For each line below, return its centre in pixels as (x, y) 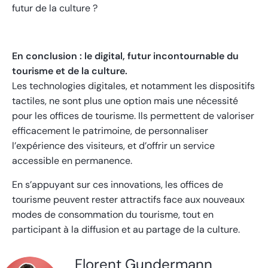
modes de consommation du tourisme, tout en (113, 214)
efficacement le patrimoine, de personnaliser (110, 130)
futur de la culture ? (55, 8)
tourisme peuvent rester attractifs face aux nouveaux (128, 199)
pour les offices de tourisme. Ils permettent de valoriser (133, 115)
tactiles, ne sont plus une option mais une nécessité (125, 100)
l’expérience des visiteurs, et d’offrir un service (113, 145)
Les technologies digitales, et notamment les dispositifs (133, 86)
